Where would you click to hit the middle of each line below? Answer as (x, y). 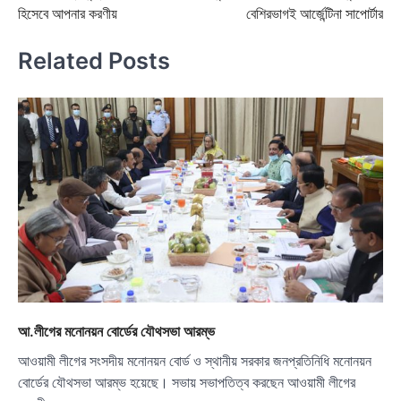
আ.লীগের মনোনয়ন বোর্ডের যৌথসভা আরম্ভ (116, 332)
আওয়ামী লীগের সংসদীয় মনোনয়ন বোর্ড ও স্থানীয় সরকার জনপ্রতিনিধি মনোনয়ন (195, 362)
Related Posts (94, 61)
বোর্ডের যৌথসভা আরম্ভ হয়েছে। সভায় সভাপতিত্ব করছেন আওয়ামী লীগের (187, 383)
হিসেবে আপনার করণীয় (68, 14)
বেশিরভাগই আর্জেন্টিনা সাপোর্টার (315, 14)
